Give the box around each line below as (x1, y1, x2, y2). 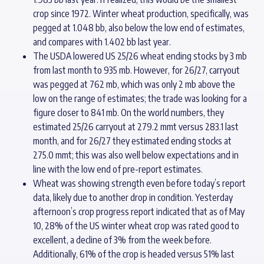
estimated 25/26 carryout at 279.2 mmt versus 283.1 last (33, 121, 239, 133)
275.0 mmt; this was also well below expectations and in (33, 149, 239, 161)
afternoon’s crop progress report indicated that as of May (33, 206, 245, 217)
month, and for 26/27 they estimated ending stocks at (33, 135, 232, 147)
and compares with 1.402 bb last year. (33, 36, 171, 48)
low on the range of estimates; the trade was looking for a (33, 93, 247, 104)
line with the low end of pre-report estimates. (33, 163, 203, 175)
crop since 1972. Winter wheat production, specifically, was (33, 8, 249, 19)
